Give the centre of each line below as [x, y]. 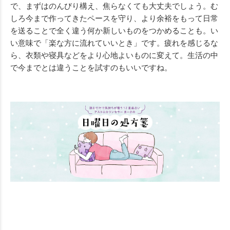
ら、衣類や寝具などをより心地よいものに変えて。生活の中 [114, 55]
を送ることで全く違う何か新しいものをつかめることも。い [114, 31]
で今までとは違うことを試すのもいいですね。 [91, 68]
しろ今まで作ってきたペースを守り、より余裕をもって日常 [114, 18]
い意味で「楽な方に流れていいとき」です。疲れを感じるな [114, 43]
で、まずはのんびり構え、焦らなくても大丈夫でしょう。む [114, 6]
